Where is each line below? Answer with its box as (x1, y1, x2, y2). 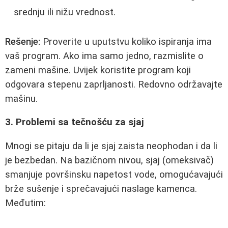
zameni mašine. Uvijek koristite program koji (5, 64, 191, 76)
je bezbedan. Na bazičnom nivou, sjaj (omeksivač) (5, 154, 214, 166)
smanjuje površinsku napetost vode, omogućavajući (5, 168, 223, 180)
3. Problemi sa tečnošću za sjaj (5, 117, 144, 128)
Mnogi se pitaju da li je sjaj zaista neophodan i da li (5, 140, 217, 152)
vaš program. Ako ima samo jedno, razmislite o (5, 50, 204, 62)
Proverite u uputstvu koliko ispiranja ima (40, 36, 212, 47)
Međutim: (5, 197, 46, 209)
